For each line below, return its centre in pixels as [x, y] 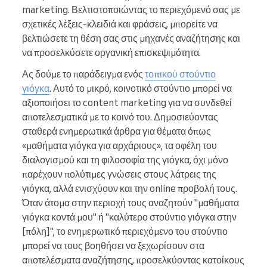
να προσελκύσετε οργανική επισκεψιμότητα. [111, 53]
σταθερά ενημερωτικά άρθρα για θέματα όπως [117, 131]
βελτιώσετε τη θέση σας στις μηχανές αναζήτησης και [131, 38]
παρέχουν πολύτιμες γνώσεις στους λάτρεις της [119, 174]
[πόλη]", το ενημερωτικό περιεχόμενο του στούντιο [125, 232]
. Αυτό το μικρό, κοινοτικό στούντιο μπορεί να [141, 89]
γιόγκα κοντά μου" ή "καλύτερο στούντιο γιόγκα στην [129, 217]
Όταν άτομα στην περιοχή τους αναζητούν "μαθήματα [131, 203]
